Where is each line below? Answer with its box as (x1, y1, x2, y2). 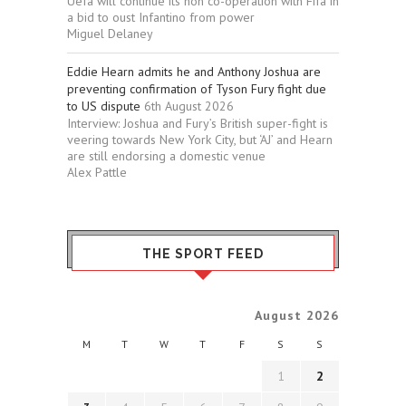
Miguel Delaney (67, 25, 153, 43)
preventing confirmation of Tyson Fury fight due (67, 81, 326, 98)
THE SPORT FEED (142, 246, 264, 262)
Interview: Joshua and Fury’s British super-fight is (67, 115, 328, 132)
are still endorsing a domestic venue (67, 148, 266, 165)
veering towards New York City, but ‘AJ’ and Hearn (67, 131, 333, 149)
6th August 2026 (144, 98, 234, 115)
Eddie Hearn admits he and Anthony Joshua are (67, 63, 321, 81)
